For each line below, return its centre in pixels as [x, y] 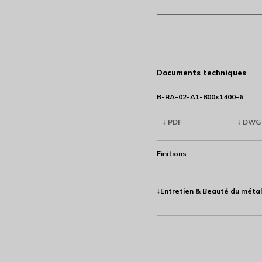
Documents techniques [202, 73]
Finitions [172, 154]
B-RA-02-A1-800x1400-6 [200, 97]
